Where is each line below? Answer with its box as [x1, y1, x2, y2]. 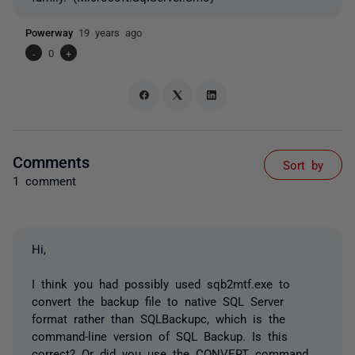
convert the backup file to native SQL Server [32, 294, 284, 307]
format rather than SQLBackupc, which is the [32, 311, 285, 324]
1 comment [13, 174, 76, 186]
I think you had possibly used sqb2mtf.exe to [32, 277, 290, 289]
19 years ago [78, 27, 142, 37]
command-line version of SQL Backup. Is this [32, 329, 288, 342]
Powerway [25, 27, 78, 37]
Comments [13, 152, 90, 169]
